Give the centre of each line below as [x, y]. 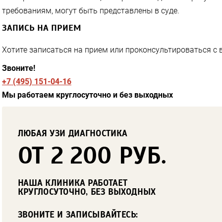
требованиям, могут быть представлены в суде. [91, 10]
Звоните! [19, 68]
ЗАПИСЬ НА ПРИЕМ [42, 28]
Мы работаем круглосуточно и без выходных [87, 95]
